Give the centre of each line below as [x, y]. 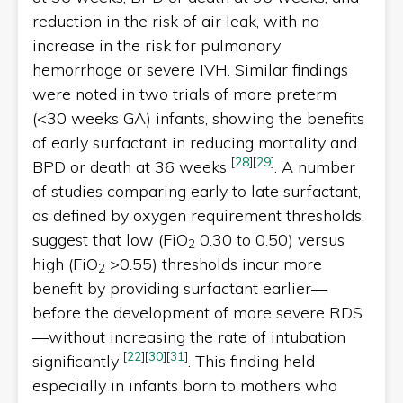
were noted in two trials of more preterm [184, 94]
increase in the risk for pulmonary [157, 45]
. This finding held [251, 361]
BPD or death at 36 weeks [132, 166]
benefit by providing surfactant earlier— [180, 288]
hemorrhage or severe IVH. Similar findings [190, 69]
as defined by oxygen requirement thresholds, [198, 215]
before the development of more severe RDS [197, 312]
